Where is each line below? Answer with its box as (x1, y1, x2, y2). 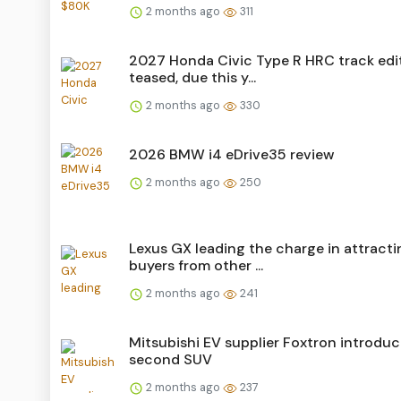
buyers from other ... (129, 255, 263, 275)
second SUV (129, 349, 212, 369)
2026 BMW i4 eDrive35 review (129, 144, 335, 164)
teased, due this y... (129, 67, 256, 87)
